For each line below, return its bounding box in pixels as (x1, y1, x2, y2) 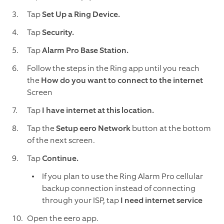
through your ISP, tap (42, 195, 120, 206)
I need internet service (120, 195, 202, 206)
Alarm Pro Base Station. (42, 45, 128, 56)
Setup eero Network (56, 123, 130, 134)
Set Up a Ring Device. (42, 9, 120, 20)
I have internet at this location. (42, 105, 154, 116)
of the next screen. (27, 135, 95, 146)
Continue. (42, 153, 78, 164)
